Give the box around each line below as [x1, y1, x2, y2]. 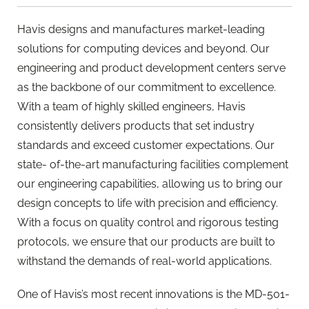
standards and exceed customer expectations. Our [17, 139, 275, 152]
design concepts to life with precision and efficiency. [17, 197, 278, 210]
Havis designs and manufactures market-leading [17, 23, 265, 37]
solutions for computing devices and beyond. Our [17, 42, 270, 56]
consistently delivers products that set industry [17, 119, 255, 133]
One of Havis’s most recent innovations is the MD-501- [17, 287, 290, 301]
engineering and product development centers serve [17, 61, 286, 75]
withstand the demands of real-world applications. [17, 255, 272, 268]
